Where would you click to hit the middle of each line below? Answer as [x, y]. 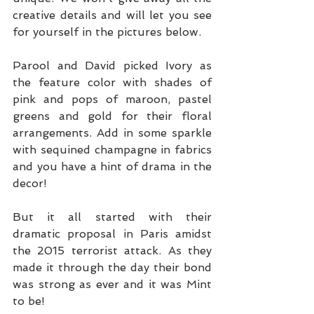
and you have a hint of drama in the [112, 166]
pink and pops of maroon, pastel [112, 99]
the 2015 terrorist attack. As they [112, 251]
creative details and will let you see [112, 15]
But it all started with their [112, 217]
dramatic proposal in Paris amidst [112, 234]
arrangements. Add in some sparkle [112, 133]
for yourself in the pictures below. [107, 32]
